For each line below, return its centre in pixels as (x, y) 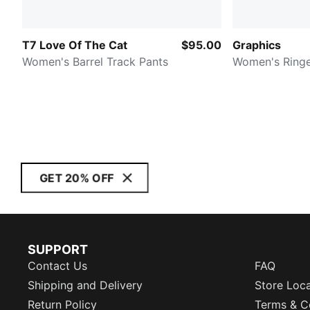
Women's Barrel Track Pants (95, 61)
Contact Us (57, 266)
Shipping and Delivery (85, 285)
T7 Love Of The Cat (75, 45)
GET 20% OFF (76, 178)
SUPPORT (58, 249)
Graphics (257, 45)
